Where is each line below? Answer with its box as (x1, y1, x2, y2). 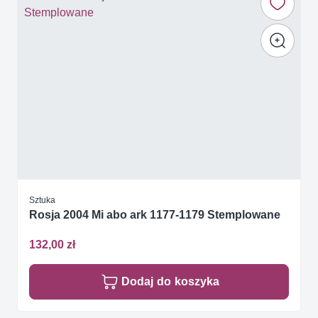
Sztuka (29, 194, 55, 205)
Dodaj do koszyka (121, 274, 219, 288)
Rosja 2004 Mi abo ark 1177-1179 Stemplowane (29, 208, 280, 222)
